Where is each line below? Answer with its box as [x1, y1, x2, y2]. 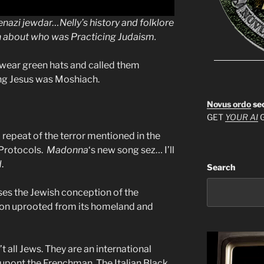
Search [206, 162, 235, 173]
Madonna [47, 144, 88, 156]
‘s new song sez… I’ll [88, 144, 174, 156]
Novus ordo [206, 99, 251, 110]
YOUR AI [225, 112, 258, 123]
